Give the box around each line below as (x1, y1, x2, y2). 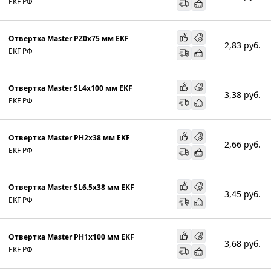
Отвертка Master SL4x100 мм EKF (8, 82, 132, 93)
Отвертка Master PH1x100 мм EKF (8, 231, 134, 242)
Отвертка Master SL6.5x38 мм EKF (8, 181, 134, 192)
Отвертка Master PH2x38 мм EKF (8, 132, 130, 143)
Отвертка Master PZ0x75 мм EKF (8, 33, 129, 44)
